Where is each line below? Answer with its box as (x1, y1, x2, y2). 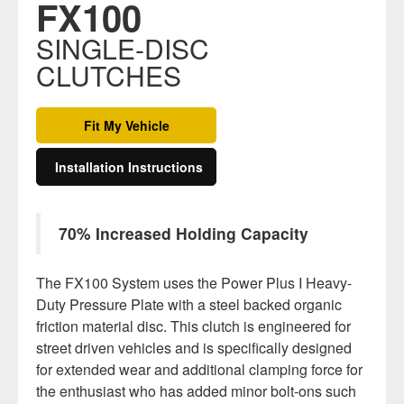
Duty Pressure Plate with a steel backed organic (36, 294, 342, 315)
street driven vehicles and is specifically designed (36, 337, 352, 358)
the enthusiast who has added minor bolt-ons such (36, 381, 356, 401)
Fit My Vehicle (83, 116, 170, 134)
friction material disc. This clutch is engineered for (36, 316, 351, 336)
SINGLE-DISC (36, 29, 209, 68)
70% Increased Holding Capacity (59, 222, 308, 244)
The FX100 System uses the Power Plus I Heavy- (36, 272, 352, 293)
